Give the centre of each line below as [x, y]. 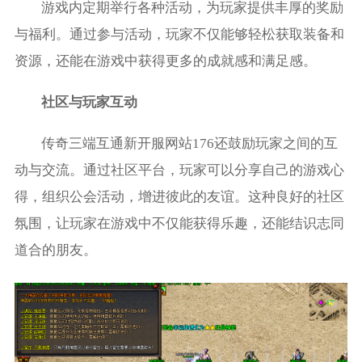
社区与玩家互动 [90, 103]
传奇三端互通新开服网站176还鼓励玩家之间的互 [190, 144]
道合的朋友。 [55, 250]
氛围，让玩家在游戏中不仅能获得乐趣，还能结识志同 [179, 224]
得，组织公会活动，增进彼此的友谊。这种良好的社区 [179, 197]
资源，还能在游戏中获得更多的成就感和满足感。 [165, 61]
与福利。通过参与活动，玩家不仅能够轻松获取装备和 [179, 35]
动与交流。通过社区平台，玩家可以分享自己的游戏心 [179, 170]
